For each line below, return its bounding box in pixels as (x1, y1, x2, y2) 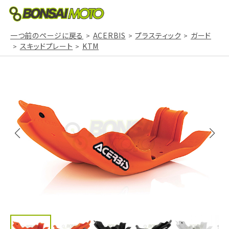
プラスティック (135, 30, 181, 40)
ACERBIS (93, 30, 126, 40)
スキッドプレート (19, 41, 73, 51)
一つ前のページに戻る (10, 30, 83, 40)
